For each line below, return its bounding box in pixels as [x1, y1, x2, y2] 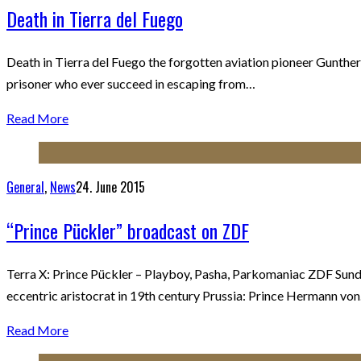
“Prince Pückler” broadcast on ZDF [6, 215, 249, 245]
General [6, 176, 44, 197]
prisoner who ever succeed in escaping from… [6, 75, 255, 91]
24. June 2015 [76, 176, 145, 197]
